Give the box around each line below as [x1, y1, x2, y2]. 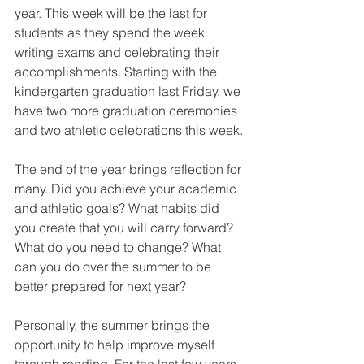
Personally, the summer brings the [15, 317, 213, 334]
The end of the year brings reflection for [15, 161, 245, 178]
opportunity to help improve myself [15, 336, 218, 353]
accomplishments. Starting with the [15, 63, 220, 80]
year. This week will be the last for [15, 5, 210, 22]
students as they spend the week [15, 24, 208, 41]
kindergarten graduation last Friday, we [15, 83, 244, 100]
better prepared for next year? [15, 278, 186, 295]
